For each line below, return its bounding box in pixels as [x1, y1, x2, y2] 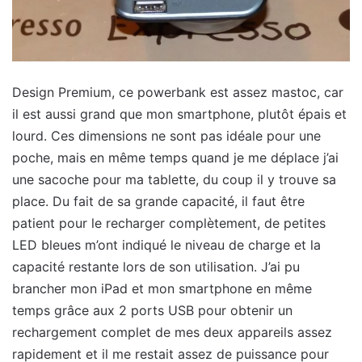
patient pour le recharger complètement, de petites [12, 215, 326, 232]
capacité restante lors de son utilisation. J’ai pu [12, 259, 300, 276]
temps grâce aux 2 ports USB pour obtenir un [12, 302, 293, 319]
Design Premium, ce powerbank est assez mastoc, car [12, 84, 343, 101]
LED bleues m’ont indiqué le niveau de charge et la [12, 237, 321, 254]
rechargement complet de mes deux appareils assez [12, 324, 332, 341]
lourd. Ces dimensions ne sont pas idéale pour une [12, 128, 321, 145]
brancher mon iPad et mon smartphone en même [12, 280, 312, 297]
